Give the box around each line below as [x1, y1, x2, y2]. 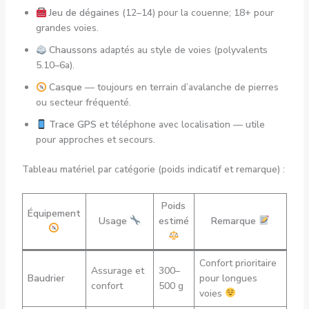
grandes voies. [35, 21, 99, 35]
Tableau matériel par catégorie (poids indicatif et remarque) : [21, 163, 285, 177]
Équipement [27, 206, 81, 220]
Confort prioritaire [199, 256, 277, 270]
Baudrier [27, 271, 65, 285]
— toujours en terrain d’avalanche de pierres [82, 81, 279, 94]
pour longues [199, 271, 257, 285]
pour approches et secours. [35, 133, 155, 147]
